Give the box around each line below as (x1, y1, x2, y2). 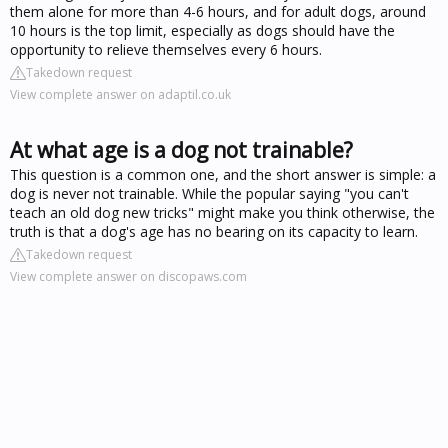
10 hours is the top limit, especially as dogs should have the (10, 20, 395, 40)
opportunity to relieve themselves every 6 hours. (10, 39, 322, 59)
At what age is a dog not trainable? (10, 135, 353, 164)
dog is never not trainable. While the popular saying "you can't (10, 183, 409, 203)
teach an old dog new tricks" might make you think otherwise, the (10, 202, 435, 222)
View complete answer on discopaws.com (10, 267, 247, 285)
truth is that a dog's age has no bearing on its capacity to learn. (10, 221, 418, 241)
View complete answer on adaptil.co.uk (10, 85, 231, 103)
